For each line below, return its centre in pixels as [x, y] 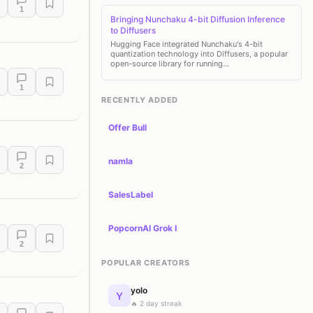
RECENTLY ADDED [140, 100]
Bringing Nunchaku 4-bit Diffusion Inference [198, 19]
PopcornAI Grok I [143, 228]
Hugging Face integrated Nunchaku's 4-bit [187, 44]
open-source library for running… [170, 64]
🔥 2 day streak [156, 303]
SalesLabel [131, 195]
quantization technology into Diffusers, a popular [199, 54]
